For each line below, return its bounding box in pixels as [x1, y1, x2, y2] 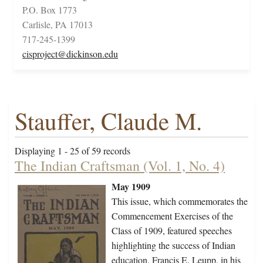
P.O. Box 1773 [22, 4, 77, 16]
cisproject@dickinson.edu [22, 48, 118, 60]
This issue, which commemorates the [112, 195, 248, 208]
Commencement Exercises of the [112, 210, 233, 222]
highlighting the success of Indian [112, 239, 235, 252]
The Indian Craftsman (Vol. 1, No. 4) [15, 156, 225, 176]
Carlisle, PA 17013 [22, 18, 93, 31]
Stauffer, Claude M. [15, 104, 202, 137]
